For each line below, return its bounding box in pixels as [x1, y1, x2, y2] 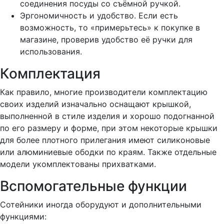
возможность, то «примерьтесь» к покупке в [20, 22, 200, 32]
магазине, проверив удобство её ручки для [20, 34, 192, 44]
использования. [20, 46, 82, 56]
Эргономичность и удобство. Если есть [20, 10, 178, 20]
